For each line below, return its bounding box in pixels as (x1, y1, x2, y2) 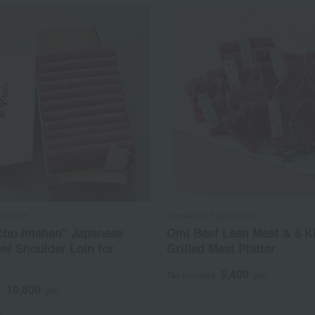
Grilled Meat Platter (167, 239, 276, 257)
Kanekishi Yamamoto (167, 207, 254, 221)
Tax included (167, 268, 216, 281)
